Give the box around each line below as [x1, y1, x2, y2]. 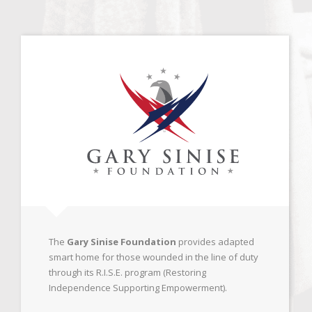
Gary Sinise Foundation [67, 235, 176, 248]
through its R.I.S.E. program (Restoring [49, 266, 206, 279]
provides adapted [176, 235, 254, 248]
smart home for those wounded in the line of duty [49, 251, 258, 263]
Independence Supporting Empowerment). [49, 281, 227, 294]
